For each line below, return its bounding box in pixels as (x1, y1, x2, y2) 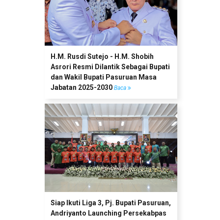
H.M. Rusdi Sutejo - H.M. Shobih (51, 53, 154, 61)
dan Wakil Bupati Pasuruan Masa (51, 73, 157, 82)
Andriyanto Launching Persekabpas (51, 209, 166, 217)
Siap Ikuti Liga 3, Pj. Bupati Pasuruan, (51, 198, 171, 207)
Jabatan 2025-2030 (51, 83, 114, 92)
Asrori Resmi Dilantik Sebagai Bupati (51, 63, 170, 71)
